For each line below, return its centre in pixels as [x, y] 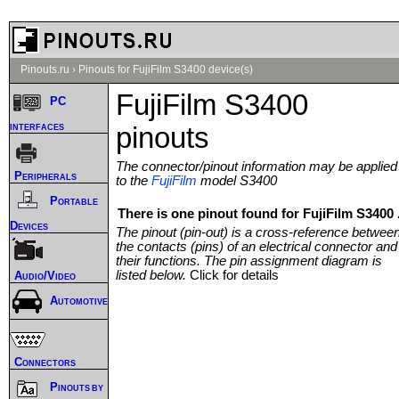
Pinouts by [77, 387]
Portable [74, 201]
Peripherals [45, 175]
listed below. [153, 275]
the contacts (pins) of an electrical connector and [256, 246]
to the [134, 180]
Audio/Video [45, 275]
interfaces [37, 126]
